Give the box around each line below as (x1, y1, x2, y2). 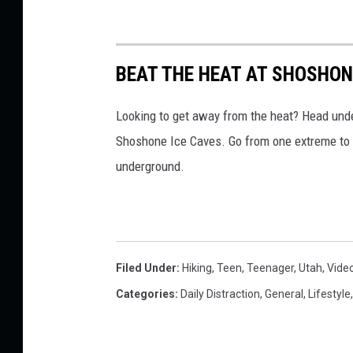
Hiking (182, 262, 212, 275)
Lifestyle (308, 288, 351, 301)
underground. (116, 158, 184, 175)
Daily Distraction (180, 288, 260, 301)
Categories (116, 288, 175, 301)
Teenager (247, 262, 294, 275)
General (265, 288, 303, 301)
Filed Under (116, 262, 176, 275)
